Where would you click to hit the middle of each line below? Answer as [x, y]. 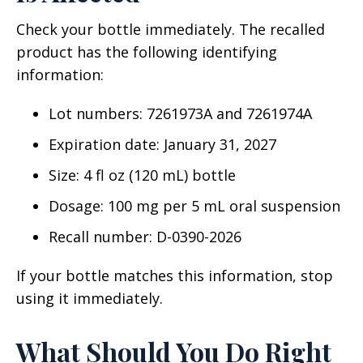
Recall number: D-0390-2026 [145, 237]
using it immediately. [90, 299]
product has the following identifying [147, 52]
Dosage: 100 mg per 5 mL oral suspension [194, 206]
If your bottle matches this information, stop [175, 276]
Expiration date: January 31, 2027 [162, 145]
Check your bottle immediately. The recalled [171, 30]
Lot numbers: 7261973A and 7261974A [180, 114]
